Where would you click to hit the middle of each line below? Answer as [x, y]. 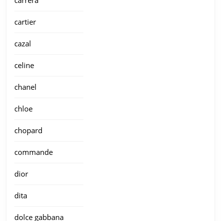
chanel [25, 87]
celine [24, 65]
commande [34, 152]
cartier [25, 22]
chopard [28, 130]
